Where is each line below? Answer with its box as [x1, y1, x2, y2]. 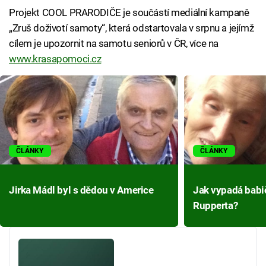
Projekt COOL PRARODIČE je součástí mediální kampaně [9, 7, 249, 19]
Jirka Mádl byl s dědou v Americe [9, 184, 154, 197]
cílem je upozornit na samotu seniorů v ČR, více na [9, 37, 218, 50]
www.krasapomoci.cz [9, 53, 102, 65]
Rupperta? [193, 199, 238, 212]
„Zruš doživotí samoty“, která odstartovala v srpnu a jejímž [9, 22, 254, 34]
